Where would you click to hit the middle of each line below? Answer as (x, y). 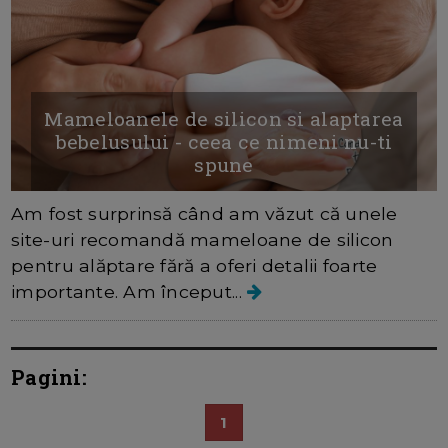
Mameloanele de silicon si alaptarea (224, 119)
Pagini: (49, 377)
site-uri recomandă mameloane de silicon (202, 240)
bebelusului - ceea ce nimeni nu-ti (224, 142)
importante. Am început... (129, 292)
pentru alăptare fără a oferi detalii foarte (194, 266)
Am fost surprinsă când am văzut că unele (204, 214)
